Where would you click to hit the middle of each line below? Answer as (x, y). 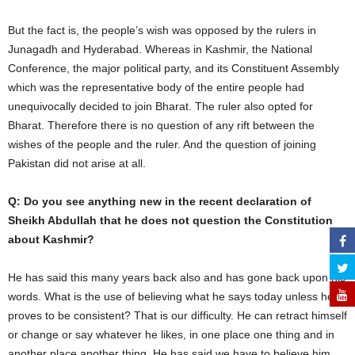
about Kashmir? (51, 239)
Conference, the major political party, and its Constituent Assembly (174, 68)
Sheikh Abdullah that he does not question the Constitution (170, 220)
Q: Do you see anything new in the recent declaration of (160, 201)
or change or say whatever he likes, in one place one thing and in (171, 334)
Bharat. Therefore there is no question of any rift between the (161, 125)
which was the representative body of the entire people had (156, 87)
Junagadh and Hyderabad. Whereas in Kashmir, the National (160, 49)
